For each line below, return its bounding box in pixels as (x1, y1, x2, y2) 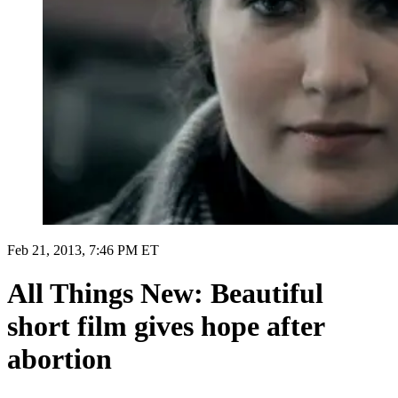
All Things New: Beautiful (7, 277, 323, 310)
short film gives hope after (7, 310, 324, 343)
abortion (7, 343, 112, 376)
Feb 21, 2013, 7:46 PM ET (7, 242, 159, 258)
